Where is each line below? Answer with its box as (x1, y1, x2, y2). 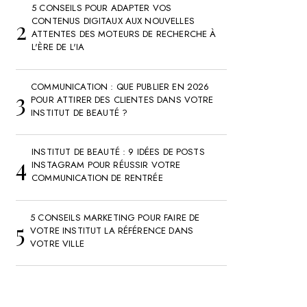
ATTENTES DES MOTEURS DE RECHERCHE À (32, 27, 217, 41)
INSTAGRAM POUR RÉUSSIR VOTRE (32, 158, 181, 172)
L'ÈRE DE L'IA (32, 40, 85, 54)
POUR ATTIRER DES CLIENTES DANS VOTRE (31, 93, 214, 106)
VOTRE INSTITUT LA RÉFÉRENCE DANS (30, 223, 193, 237)
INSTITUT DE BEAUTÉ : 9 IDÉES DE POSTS (32, 145, 205, 159)
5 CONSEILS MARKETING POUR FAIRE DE (30, 210, 200, 224)
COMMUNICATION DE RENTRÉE (32, 171, 163, 185)
